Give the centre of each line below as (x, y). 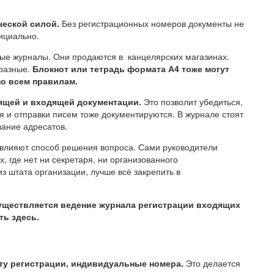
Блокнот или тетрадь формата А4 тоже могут (131, 69)
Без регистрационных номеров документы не (152, 24)
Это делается (212, 263)
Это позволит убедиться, (192, 102)
